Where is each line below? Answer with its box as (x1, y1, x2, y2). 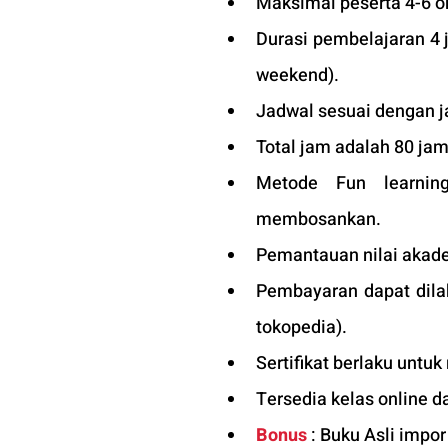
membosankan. (256, 206, 381, 233)
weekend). (256, 62, 339, 89)
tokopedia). (256, 314, 347, 341)
